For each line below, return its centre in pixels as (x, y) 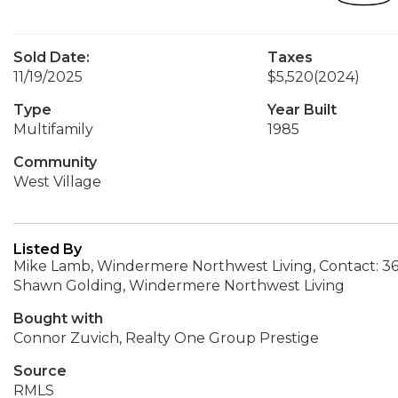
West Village (57, 182)
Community (55, 162)
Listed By (48, 249)
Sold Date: (52, 57)
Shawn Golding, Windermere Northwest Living (179, 286)
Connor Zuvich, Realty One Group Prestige (166, 338)
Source (40, 371)
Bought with (58, 318)
